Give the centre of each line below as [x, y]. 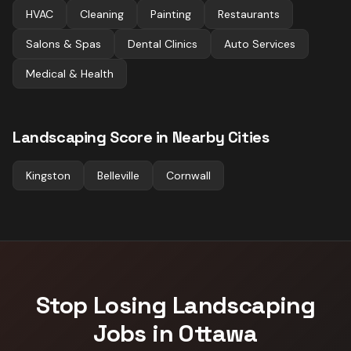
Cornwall [188, 175]
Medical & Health [70, 74]
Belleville [118, 175]
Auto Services [260, 44]
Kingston [48, 175]
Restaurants [249, 14]
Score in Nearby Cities [188, 137]
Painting [171, 14]
